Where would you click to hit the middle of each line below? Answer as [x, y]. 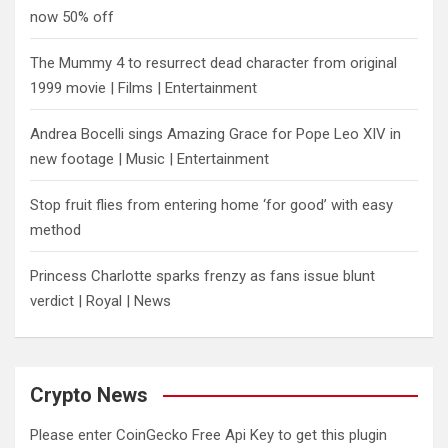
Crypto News [89, 395]
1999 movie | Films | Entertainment [143, 88]
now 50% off [72, 17]
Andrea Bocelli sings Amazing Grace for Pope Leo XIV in [215, 134]
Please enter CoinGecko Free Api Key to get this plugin [208, 435]
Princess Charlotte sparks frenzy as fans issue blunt [202, 276]
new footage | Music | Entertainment [149, 159]
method [55, 230]
